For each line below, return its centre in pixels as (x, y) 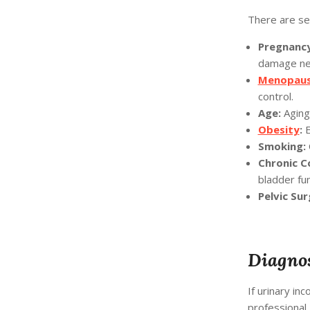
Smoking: (282, 146)
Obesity (279, 129)
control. (275, 96)
